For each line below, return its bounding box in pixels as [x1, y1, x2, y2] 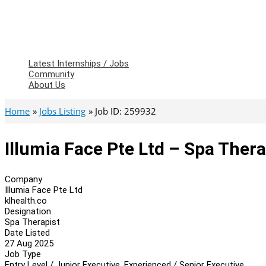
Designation [5, 205, 51, 217]
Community [28, 69, 74, 80]
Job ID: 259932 [95, 105, 156, 117]
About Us [28, 80, 65, 90]
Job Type [5, 248, 41, 259]
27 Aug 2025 [5, 237, 53, 249]
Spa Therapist [5, 216, 60, 227]
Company [5, 173, 42, 185]
